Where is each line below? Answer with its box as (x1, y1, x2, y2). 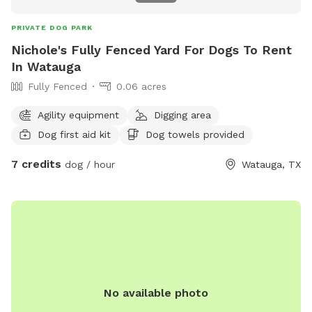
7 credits (11, 157, 61, 171)
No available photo (104, 286, 208, 299)
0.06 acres (116, 80, 166, 92)
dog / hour (61, 158, 115, 170)
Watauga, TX (242, 158, 301, 170)
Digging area (154, 109, 211, 120)
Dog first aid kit (38, 128, 111, 140)
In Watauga (11, 58, 81, 74)
